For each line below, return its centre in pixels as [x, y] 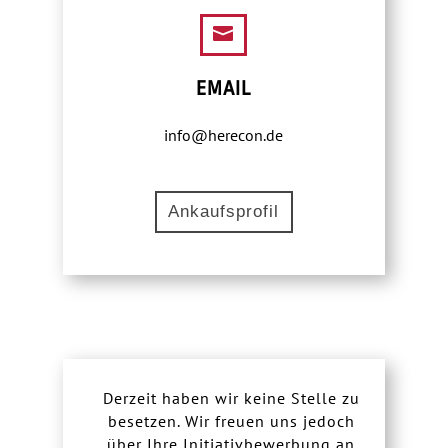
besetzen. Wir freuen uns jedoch [231, 421]
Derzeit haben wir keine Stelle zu [231, 398]
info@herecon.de [224, 135]
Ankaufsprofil [224, 212]
